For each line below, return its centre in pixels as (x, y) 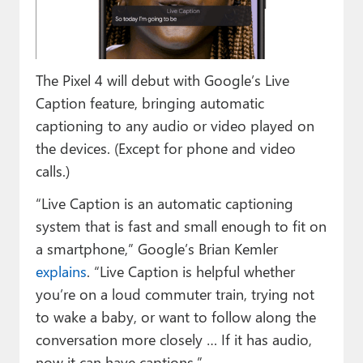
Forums (45, 80)
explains (61, 271)
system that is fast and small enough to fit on (181, 225)
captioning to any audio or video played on (175, 125)
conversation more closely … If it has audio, (173, 339)
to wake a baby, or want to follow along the (175, 316)
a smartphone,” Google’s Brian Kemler (156, 248)
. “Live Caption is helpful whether (190, 271)
